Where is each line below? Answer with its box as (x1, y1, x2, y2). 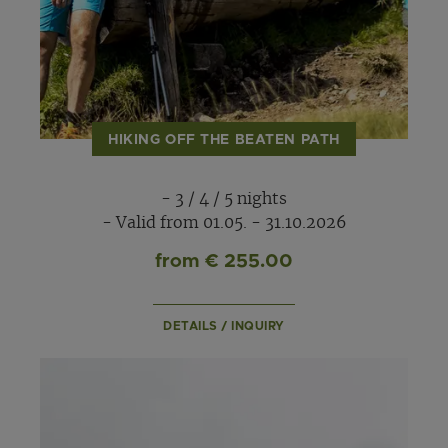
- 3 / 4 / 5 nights (161, 191, 287, 208)
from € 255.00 (155, 252, 293, 272)
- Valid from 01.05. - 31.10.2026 (101, 215, 347, 232)
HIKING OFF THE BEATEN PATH (108, 132, 340, 147)
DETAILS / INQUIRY (163, 320, 285, 333)
